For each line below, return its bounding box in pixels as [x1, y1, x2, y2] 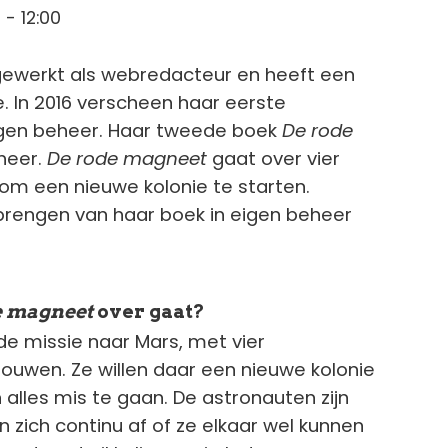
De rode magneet [47, 145, 212, 171]
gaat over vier [212, 145, 340, 171]
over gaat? [97, 299, 205, 323]
